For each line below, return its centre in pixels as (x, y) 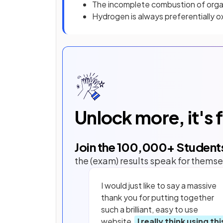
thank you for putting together (158, 197)
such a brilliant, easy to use (150, 209)
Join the (96, 147)
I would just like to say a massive (159, 185)
